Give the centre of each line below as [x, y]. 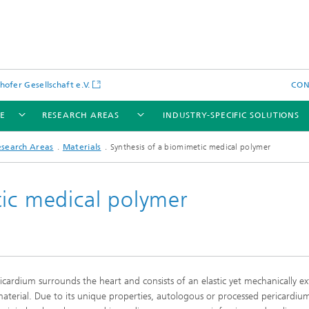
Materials [82, 147]
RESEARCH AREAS [81, 115]
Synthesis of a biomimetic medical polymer [190, 147]
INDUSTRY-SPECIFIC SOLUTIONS [231, 115]
